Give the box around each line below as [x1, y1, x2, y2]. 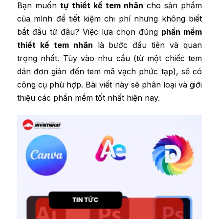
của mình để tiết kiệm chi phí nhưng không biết [17, 13, 202, 23]
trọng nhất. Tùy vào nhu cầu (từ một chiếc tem [17, 53, 202, 63]
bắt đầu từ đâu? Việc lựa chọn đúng [17, 26, 161, 37]
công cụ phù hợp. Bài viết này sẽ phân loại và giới [17, 79, 202, 89]
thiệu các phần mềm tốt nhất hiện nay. [17, 92, 160, 103]
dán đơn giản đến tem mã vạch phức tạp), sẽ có [17, 66, 202, 76]
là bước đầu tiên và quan [92, 40, 202, 50]
